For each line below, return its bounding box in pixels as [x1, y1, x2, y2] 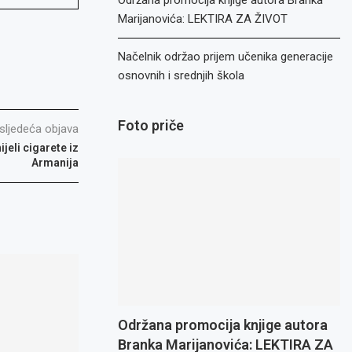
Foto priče [118, 117, 185, 134]
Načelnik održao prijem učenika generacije [118, 49, 334, 64]
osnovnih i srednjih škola [118, 68, 245, 82]
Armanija [31, 156, 79, 169]
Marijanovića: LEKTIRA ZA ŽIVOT [118, 12, 288, 26]
